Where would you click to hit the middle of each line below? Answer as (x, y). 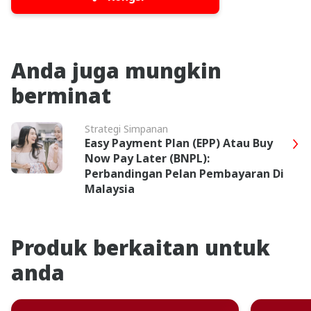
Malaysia (110, 188)
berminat (61, 95)
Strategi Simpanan (126, 128)
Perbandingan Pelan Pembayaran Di (184, 173)
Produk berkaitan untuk (141, 247)
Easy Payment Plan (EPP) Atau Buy (179, 143)
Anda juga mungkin (116, 70)
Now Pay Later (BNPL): (147, 158)
